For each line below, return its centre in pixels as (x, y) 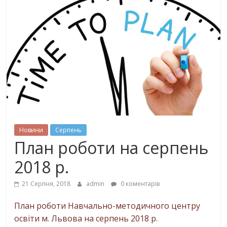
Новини (31, 130)
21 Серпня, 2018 (46, 184)
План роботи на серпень (111, 148)
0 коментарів (140, 184)
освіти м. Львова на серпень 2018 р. (86, 219)
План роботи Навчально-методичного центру (107, 206)
